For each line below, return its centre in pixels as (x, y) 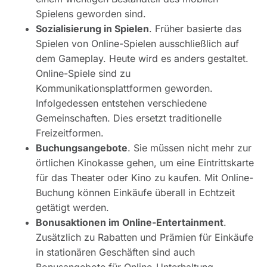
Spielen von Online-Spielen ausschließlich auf (137, 44)
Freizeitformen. (70, 133)
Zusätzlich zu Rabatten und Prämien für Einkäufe (145, 237)
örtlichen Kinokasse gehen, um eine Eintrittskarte (145, 163)
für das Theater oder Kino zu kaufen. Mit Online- (145, 178)
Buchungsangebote (82, 148)
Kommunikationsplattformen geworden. (124, 89)
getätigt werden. (72, 208)
